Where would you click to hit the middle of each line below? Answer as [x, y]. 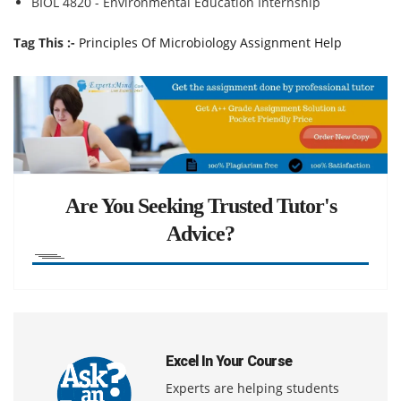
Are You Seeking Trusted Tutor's [200, 205]
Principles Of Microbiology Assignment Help [210, 43]
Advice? [200, 233]
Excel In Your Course [229, 361]
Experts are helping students [252, 388]
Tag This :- [44, 43]
